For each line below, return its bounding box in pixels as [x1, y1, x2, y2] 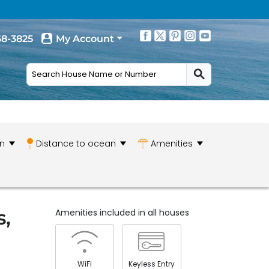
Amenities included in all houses [55, 207, 189, 219]
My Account [55, 33, 114, 44]
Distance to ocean [35, 137, 116, 150]
